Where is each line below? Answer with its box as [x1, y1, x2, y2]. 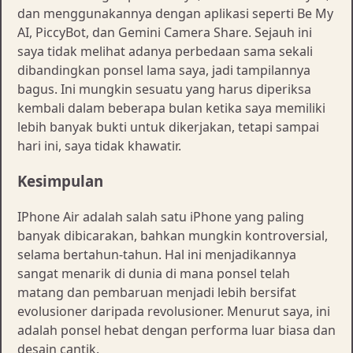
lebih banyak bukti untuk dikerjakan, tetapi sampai [17, 118, 319, 136]
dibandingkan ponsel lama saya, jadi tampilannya [17, 61, 310, 80]
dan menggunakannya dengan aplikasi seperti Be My [17, 5, 333, 23]
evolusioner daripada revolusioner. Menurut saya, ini [17, 302, 330, 320]
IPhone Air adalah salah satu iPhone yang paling [17, 207, 304, 225]
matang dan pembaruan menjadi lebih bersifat [17, 283, 296, 301]
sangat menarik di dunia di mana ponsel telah [17, 264, 290, 282]
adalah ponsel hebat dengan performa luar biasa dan [17, 321, 336, 339]
